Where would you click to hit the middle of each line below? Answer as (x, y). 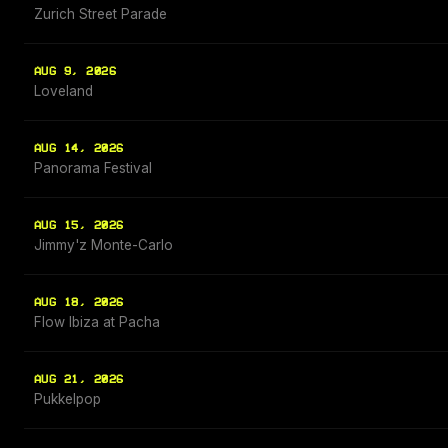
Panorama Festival (93, 168)
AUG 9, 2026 (75, 72)
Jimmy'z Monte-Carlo (103, 245)
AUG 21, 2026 (79, 380)
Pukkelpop (67, 399)
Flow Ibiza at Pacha (97, 322)
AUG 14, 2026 (79, 149)
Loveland (63, 91)
